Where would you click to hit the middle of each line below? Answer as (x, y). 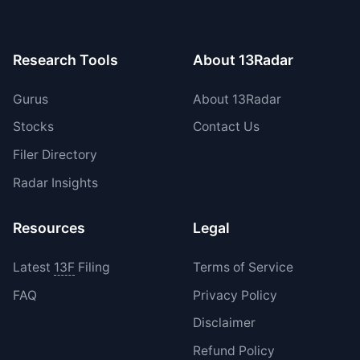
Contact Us (226, 127)
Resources (49, 228)
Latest (33, 267)
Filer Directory (55, 155)
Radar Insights (55, 182)
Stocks (33, 127)
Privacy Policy (235, 295)
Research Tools (65, 60)
